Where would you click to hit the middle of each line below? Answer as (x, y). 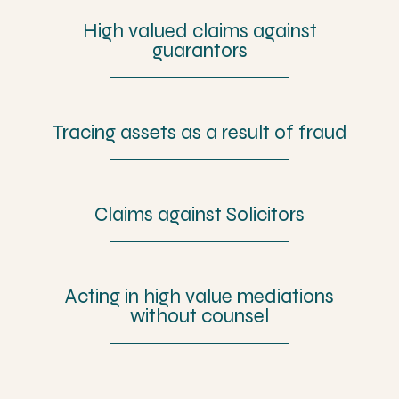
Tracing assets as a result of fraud (199, 132)
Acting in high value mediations (199, 296)
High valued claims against (199, 30)
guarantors (199, 50)
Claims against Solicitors (199, 214)
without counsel (199, 315)
